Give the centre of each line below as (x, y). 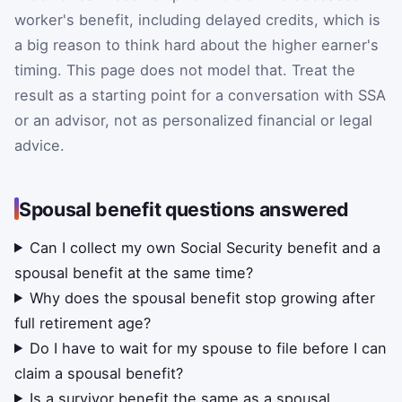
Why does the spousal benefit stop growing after (203, 297)
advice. (39, 145)
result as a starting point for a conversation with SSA (200, 95)
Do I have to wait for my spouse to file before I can (209, 348)
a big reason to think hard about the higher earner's (197, 44)
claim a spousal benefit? (99, 373)
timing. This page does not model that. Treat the (185, 70)
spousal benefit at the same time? (134, 272)
